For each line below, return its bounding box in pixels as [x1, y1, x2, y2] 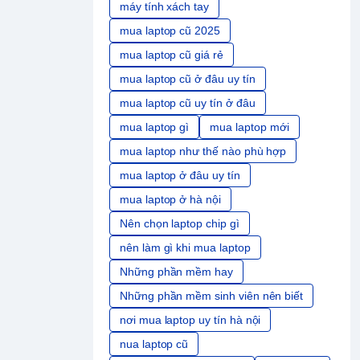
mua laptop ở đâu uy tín [120, 169, 240, 182]
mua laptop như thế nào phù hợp [120, 145, 287, 158]
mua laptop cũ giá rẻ [120, 48, 223, 62]
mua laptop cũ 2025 [120, 24, 220, 38]
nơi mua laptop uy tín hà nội [120, 313, 261, 327]
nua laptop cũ [120, 337, 189, 351]
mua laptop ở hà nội [120, 193, 221, 207]
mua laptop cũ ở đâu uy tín [120, 72, 256, 86]
